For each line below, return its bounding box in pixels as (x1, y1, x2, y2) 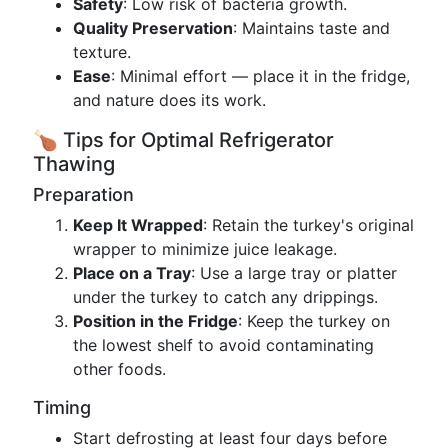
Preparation (33, 184, 134, 205)
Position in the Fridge (73, 311, 238, 331)
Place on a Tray (73, 263, 191, 283)
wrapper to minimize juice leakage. (73, 239, 337, 259)
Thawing (33, 152, 115, 176)
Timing (33, 397, 91, 418)
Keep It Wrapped (73, 215, 203, 235)
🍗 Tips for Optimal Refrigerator (33, 128, 334, 152)
